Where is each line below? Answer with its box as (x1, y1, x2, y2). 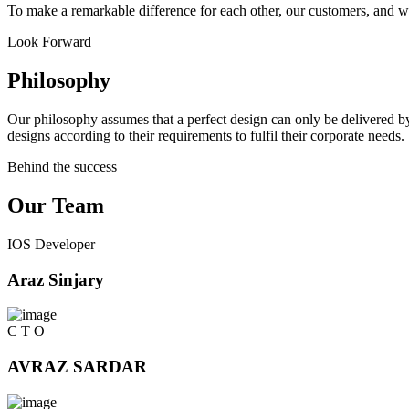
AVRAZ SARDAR (7, 357, 147, 377)
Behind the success (7, 159, 117, 175)
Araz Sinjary (7, 269, 104, 289)
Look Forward (7, 34, 91, 50)
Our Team (7, 194, 104, 218)
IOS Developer (7, 236, 95, 252)
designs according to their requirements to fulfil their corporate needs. (7, 128, 404, 144)
